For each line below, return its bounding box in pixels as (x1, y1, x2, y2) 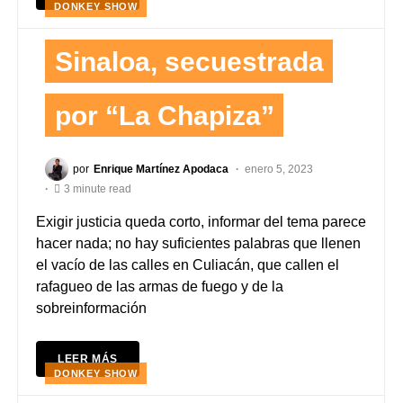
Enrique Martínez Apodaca (94, 162, 228, 175)
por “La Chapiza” (54, 100, 274, 130)
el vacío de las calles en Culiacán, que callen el (36, 256, 339, 273)
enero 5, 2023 (245, 162, 313, 175)
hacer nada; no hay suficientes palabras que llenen (36, 235, 361, 251)
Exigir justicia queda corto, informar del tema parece (36, 213, 366, 229)
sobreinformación (36, 300, 147, 316)
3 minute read (64, 182, 131, 195)
